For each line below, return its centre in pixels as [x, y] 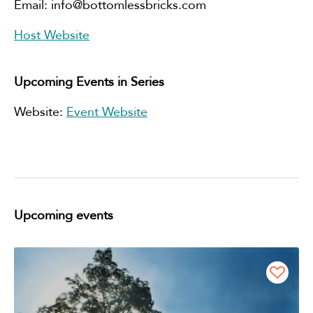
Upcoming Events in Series [89, 82]
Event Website [107, 112]
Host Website [52, 35]
